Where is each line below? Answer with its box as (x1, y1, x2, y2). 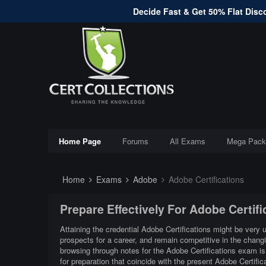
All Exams (169, 135, 205, 147)
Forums (122, 135, 148, 147)
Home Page (58, 135, 101, 147)
